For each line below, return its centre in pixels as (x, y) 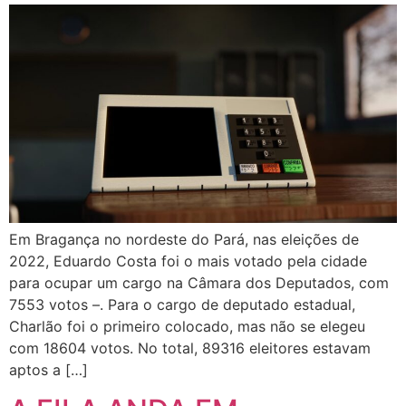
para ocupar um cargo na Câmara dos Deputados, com (199, 282)
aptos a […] (48, 369)
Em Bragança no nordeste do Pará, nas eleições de (184, 239)
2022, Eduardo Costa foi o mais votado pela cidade (188, 261)
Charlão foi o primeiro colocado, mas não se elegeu (187, 326)
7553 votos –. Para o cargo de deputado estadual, (182, 304)
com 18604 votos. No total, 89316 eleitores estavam (190, 348)
